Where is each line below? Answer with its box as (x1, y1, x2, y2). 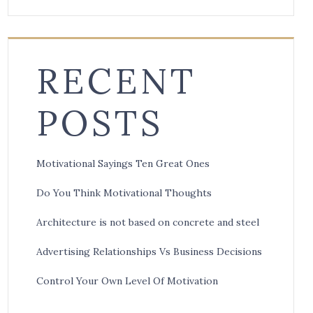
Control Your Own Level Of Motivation (36, 275, 218, 288)
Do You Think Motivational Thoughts (36, 187, 212, 200)
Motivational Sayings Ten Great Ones (36, 157, 210, 170)
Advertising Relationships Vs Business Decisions (36, 245, 262, 259)
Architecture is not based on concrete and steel (36, 216, 259, 229)
